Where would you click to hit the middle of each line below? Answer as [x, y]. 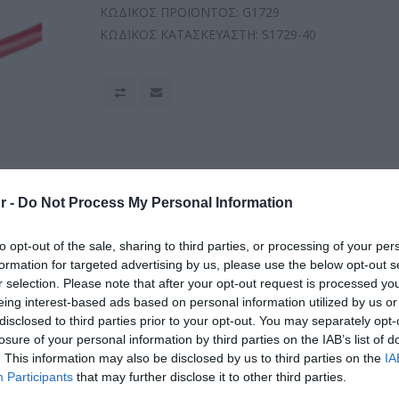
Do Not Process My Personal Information [155, 203]
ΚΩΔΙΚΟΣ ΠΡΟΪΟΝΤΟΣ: [170, 12]
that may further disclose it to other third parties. [210, 377]
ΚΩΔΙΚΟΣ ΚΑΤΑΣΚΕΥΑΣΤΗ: [179, 34]
